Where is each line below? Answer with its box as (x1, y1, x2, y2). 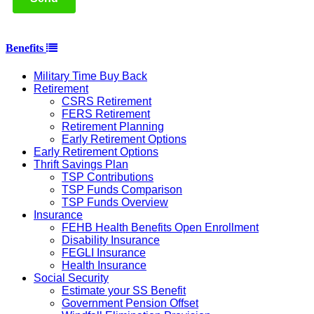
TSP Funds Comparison (62, 183, 182, 196)
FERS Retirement (62, 107, 150, 120)
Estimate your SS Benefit (62, 284, 186, 296)
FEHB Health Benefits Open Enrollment (62, 221, 259, 233)
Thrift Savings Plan (34, 158, 128, 170)
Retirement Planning (62, 120, 164, 132)
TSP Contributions (62, 170, 153, 183)
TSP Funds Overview (62, 196, 168, 208)
